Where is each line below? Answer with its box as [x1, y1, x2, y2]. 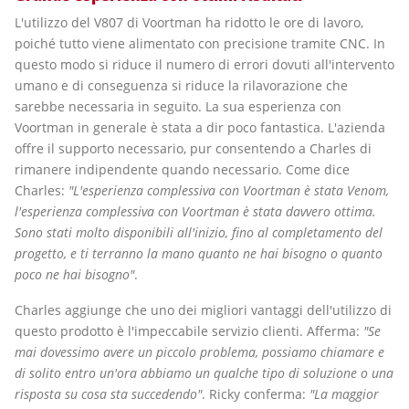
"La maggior [309, 384, 379, 403]
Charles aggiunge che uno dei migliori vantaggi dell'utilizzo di [15, 300, 392, 319]
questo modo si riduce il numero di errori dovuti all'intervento [15, 55, 394, 73]
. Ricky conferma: [202, 384, 309, 403]
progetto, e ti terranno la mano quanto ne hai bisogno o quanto [15, 244, 383, 262]
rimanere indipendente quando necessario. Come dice [15, 160, 350, 178]
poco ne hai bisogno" [15, 265, 134, 283]
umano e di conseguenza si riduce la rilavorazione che [15, 76, 348, 94]
